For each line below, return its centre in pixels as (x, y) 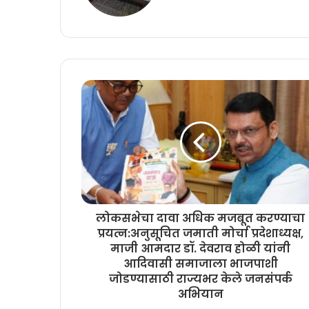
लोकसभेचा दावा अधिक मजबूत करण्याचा (200, 218)
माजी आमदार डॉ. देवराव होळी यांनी (200, 248)
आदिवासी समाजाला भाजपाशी (200, 263)
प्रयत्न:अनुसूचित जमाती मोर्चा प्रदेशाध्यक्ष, (200, 233)
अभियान (200, 294)
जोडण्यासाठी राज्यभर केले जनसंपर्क (200, 279)
